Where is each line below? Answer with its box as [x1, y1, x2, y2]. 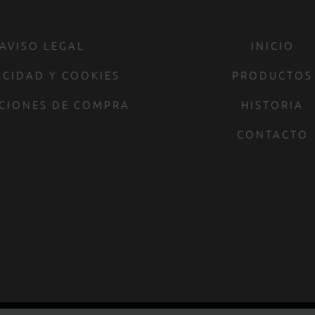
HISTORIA [241, 96, 304, 112]
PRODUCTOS [232, 67, 314, 82]
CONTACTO [236, 126, 309, 141]
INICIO [250, 37, 295, 53]
